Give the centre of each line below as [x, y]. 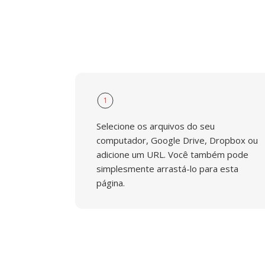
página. [111, 183]
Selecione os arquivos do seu [156, 126]
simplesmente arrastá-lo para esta [167, 169]
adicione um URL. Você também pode [172, 154]
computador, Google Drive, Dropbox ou [177, 140]
